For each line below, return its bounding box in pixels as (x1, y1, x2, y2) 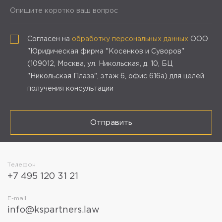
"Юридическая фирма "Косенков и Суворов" (27, 49, 184, 55)
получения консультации (27, 86, 113, 92)
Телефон (7, 162, 36, 168)
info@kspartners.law (7, 206, 100, 215)
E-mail (7, 196, 26, 202)
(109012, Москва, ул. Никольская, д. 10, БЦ (27, 61, 172, 67)
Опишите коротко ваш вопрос (10, 8, 118, 14)
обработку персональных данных (72, 36, 188, 43)
